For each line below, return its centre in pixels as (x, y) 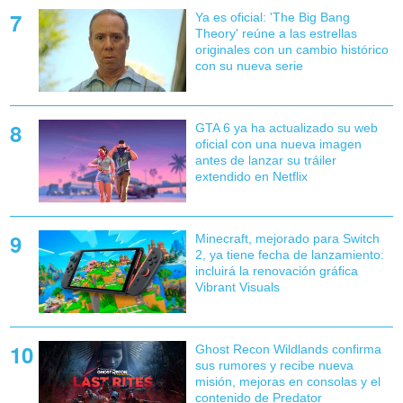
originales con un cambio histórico (291, 49)
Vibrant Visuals (237, 287)
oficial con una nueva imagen (278, 143)
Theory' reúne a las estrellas (276, 33)
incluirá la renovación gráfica (276, 271)
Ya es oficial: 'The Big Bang (272, 17)
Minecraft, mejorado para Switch (287, 239)
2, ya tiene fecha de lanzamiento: (289, 255)
